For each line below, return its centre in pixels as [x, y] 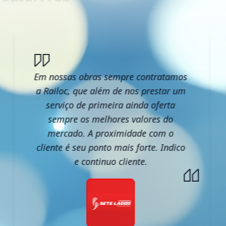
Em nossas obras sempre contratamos [111, 77]
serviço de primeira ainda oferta [111, 105]
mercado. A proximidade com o [111, 133]
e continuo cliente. [110, 162]
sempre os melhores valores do [111, 119]
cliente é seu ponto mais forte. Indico [110, 148]
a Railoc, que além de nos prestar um [110, 91]
